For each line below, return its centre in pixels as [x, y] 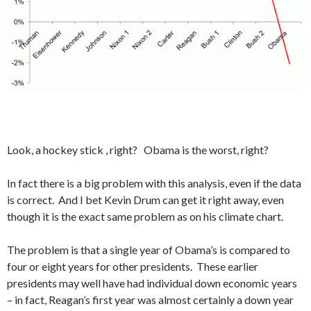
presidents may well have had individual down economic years [152, 283]
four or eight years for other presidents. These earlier [133, 267]
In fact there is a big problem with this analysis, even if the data [154, 183]
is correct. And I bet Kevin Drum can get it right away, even [145, 200]
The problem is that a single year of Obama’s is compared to [149, 250]
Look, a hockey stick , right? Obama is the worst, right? [138, 150]
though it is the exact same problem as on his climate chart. [145, 217]
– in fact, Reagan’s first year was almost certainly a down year [150, 300]
